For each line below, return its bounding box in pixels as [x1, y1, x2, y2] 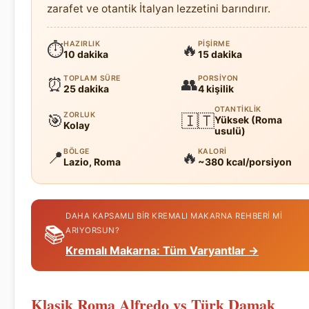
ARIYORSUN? [66, 225, 119, 235]
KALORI [197, 146, 227, 156]
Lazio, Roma [63, 155, 121, 168]
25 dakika [63, 82, 109, 94]
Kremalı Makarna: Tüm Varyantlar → [66, 243, 259, 257]
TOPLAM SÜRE [63, 73, 121, 83]
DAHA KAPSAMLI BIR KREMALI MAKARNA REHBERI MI [66, 210, 282, 221]
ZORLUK [63, 110, 95, 119]
